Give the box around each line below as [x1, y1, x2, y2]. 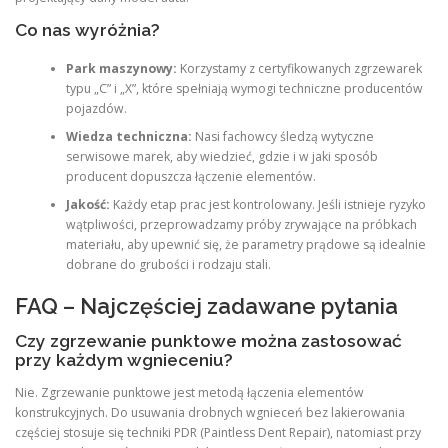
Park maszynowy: [65, 59, 177, 77]
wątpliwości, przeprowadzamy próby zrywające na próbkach [65, 215, 417, 233]
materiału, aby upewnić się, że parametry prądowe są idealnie [65, 235, 426, 253]
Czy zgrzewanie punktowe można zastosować [15, 331, 402, 351]
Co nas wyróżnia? [15, 20, 160, 41]
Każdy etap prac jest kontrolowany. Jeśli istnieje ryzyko [109, 195, 426, 213]
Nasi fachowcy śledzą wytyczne [191, 127, 374, 145]
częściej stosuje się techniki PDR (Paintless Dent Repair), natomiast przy [15, 424, 421, 442]
